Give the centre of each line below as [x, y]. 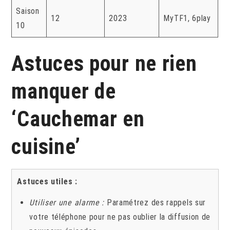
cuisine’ [46, 146]
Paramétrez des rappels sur [155, 202]
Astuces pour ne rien [104, 63]
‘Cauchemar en [78, 119]
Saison [28, 11]
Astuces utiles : [47, 181]
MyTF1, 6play [187, 18]
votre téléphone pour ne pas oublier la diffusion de [120, 217]
